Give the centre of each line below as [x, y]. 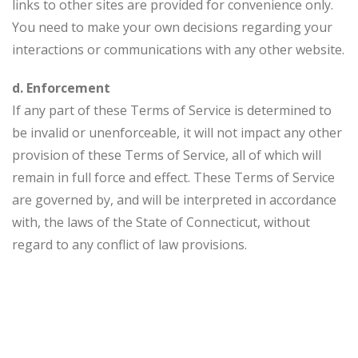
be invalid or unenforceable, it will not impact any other [177, 133]
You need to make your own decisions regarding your [172, 27]
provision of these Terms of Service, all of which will [167, 155]
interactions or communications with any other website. [178, 50]
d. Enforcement [61, 88]
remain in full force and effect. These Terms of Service [173, 177]
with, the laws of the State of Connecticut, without [161, 222]
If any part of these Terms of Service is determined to [172, 110]
